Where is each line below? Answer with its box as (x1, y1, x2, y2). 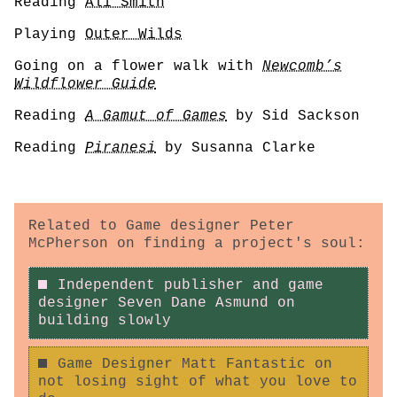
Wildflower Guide (14, 76, 156, 93)
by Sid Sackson (227, 108, 360, 125)
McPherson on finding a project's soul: (28, 236, 365, 253)
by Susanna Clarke (156, 140, 315, 157)
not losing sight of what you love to (37, 374, 357, 391)
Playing (14, 27, 85, 43)
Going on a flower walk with (14, 58, 262, 75)
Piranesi (85, 140, 156, 157)
